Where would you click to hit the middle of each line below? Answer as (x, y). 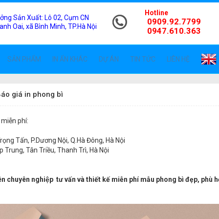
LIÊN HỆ (178, 59)
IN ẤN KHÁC (70, 59)
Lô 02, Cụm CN (66, 18)
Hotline (150, 13)
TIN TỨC (143, 59)
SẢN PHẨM (24, 59)
